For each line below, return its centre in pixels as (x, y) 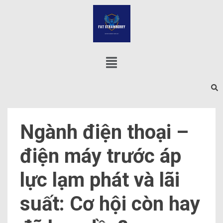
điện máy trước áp (101, 156)
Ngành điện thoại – (104, 132)
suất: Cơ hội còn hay (110, 204)
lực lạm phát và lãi (100, 180)
